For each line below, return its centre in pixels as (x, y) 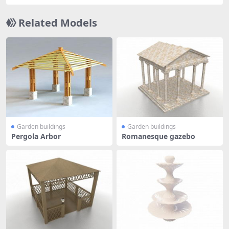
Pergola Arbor (36, 136)
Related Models (58, 22)
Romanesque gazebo (158, 136)
